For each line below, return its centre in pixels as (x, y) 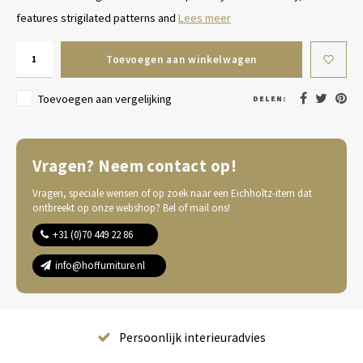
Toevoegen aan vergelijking (105, 99)
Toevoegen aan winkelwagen (181, 59)
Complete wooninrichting (192, 337)
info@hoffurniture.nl (100, 265)
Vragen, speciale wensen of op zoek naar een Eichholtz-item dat (172, 193)
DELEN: (269, 98)
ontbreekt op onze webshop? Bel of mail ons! (131, 208)
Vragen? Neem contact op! (135, 166)
